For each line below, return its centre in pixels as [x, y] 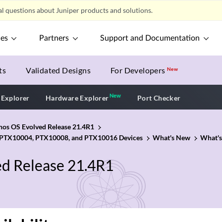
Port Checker [159, 98]
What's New [171, 138]
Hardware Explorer [77, 98]
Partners [54, 38]
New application [150, 97]
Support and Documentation [150, 38]
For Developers [139, 70]
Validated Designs [58, 70]
